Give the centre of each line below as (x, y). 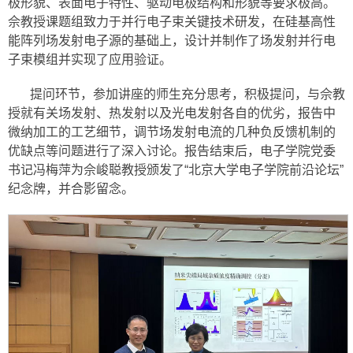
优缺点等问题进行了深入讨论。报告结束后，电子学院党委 (172, 150)
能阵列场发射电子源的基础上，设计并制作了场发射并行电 (172, 40)
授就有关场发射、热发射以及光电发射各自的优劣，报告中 (172, 113)
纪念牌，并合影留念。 (71, 188)
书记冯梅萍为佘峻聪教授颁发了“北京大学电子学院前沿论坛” (176, 169)
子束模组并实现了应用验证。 (90, 59)
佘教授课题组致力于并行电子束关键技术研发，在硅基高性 (172, 21)
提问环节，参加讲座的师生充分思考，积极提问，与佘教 (188, 94)
